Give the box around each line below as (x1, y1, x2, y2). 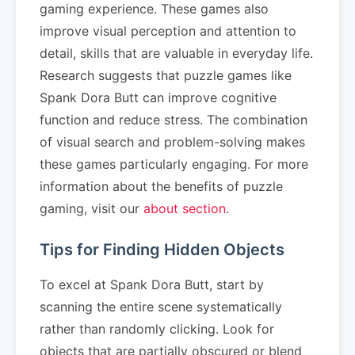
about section (143, 200, 226, 216)
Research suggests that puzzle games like (40, 67, 292, 83)
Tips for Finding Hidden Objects (40, 240, 284, 259)
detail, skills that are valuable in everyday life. (40, 45, 313, 61)
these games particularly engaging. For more (40, 156, 308, 172)
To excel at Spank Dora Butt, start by (40, 277, 264, 292)
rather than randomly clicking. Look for (40, 321, 274, 337)
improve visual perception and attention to (40, 23, 296, 39)
